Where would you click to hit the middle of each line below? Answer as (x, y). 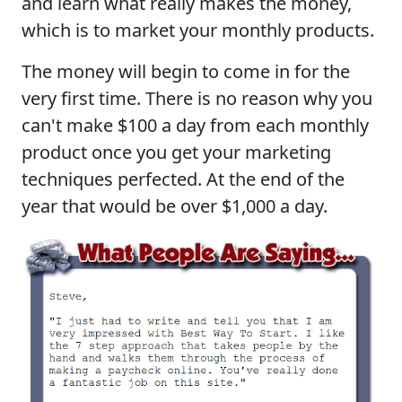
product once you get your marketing (176, 152)
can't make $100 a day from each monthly (195, 125)
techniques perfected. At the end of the (183, 179)
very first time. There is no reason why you (197, 98)
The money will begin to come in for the (186, 71)
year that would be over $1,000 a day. (175, 205)
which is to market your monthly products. (198, 30)
